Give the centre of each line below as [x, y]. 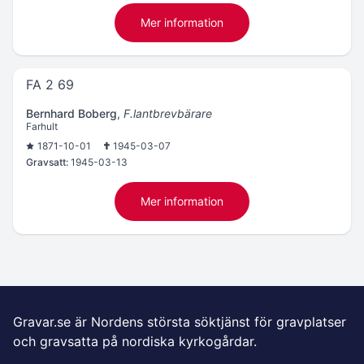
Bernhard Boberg [71, 113]
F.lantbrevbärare [168, 113]
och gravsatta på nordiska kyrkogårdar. [135, 341]
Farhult [42, 126]
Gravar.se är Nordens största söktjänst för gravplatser [180, 322]
